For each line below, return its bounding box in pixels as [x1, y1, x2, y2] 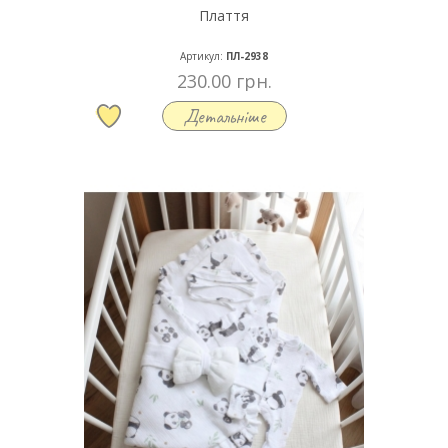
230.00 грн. [176, 69, 272, 94]
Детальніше [182, 104, 266, 130]
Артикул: [180, 49, 223, 64]
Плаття [199, 6, 249, 26]
